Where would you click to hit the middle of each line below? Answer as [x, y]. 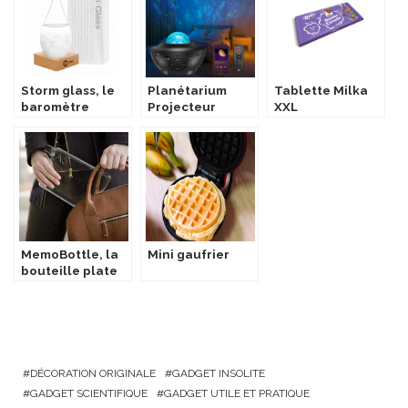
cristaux [46, 139]
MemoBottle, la [70, 254]
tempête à [54, 123]
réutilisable [58, 287]
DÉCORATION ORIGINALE [93, 373]
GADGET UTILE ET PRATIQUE [237, 393]
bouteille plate [69, 270]
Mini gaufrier [189, 254]
